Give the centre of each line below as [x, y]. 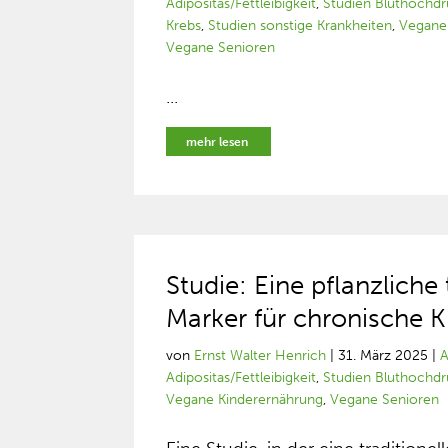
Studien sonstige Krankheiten [300, 25]
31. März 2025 [383, 355]
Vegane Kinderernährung [245, 399]
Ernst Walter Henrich [260, 355]
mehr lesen [217, 142]
